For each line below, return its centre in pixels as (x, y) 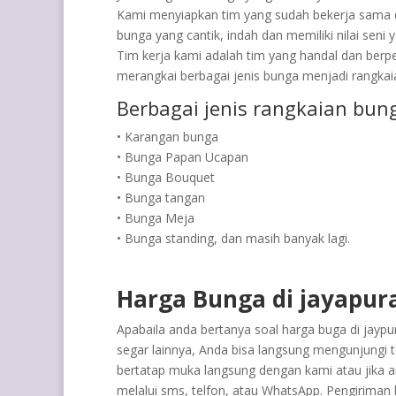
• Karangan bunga (168, 136)
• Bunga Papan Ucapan (183, 156)
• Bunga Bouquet (166, 177)
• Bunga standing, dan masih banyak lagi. (233, 238)
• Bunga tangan (161, 197)
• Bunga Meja (156, 217)
